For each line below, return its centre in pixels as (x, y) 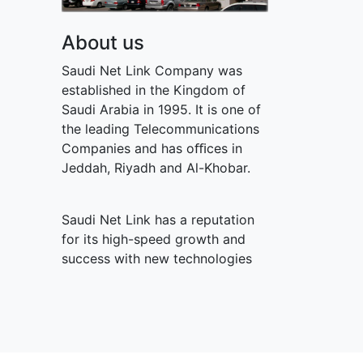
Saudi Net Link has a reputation (158, 220)
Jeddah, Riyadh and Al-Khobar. (156, 168)
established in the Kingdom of (154, 90)
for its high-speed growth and (154, 239)
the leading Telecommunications (160, 129)
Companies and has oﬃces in (152, 149)
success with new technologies (157, 259)
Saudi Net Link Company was (152, 71)
